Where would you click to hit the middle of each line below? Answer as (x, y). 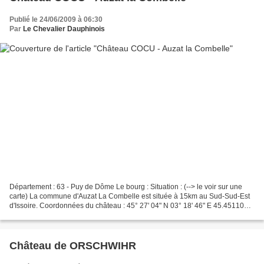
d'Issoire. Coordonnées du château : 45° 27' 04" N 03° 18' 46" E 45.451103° (130, 205)
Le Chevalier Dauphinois (64, 29)
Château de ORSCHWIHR (73, 245)
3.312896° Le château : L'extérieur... (67, 215)
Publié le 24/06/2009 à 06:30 (56, 20)
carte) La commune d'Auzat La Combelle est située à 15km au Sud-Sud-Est (130, 196)
